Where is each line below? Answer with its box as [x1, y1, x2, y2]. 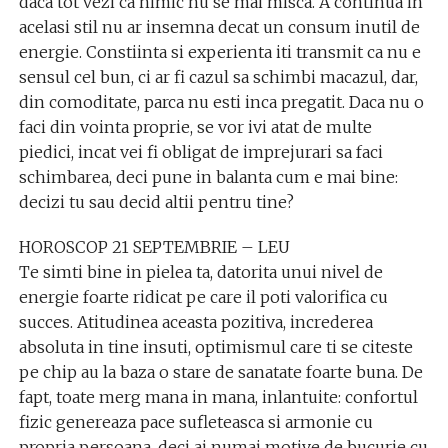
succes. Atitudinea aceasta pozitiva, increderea [18, 312, 373, 332]
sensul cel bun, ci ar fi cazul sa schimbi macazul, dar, [18, 67, 418, 87]
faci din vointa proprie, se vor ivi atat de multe [18, 117, 372, 137]
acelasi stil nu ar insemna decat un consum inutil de [18, 17, 420, 37]
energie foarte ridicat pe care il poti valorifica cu [18, 287, 388, 307]
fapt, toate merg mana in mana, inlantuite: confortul [18, 387, 418, 407]
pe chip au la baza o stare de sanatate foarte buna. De [18, 362, 423, 382]
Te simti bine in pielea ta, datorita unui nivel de [18, 262, 383, 282]
